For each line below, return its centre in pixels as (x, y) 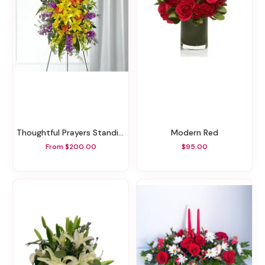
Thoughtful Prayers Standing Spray (70, 133)
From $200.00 (71, 146)
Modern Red (198, 133)
